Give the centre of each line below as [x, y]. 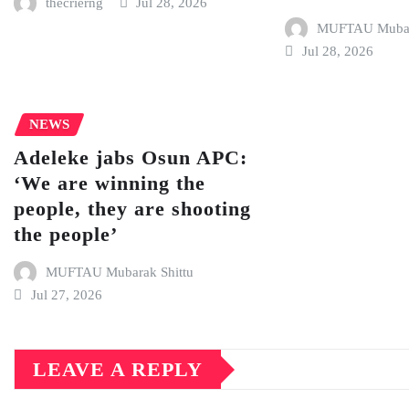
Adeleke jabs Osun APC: [131, 157]
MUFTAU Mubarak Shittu [119, 272]
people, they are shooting [132, 208]
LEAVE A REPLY [118, 370]
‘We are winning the [110, 183]
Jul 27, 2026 [66, 295]
